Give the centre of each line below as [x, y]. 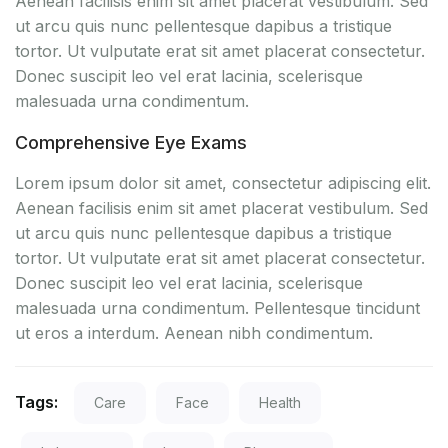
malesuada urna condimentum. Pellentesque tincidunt [217, 308]
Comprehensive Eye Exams [131, 143]
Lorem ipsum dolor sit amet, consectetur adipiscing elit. [223, 183]
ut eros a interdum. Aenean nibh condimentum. [194, 333]
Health [280, 403]
